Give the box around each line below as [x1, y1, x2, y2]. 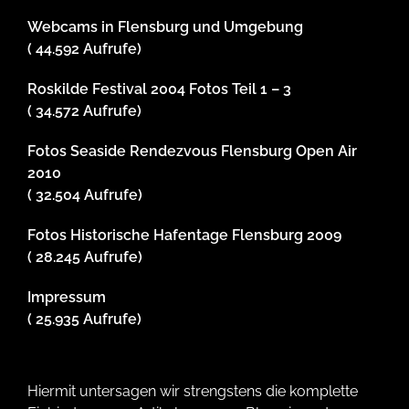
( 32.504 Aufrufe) [27, 185, 142, 204]
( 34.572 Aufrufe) [27, 101, 142, 120]
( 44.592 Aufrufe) [27, 39, 142, 58]
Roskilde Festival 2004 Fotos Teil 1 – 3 [27, 79, 291, 98]
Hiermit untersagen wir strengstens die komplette [27, 382, 358, 400]
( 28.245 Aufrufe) [27, 247, 142, 266]
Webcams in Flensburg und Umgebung [27, 17, 303, 36]
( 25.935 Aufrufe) [27, 309, 142, 328]
